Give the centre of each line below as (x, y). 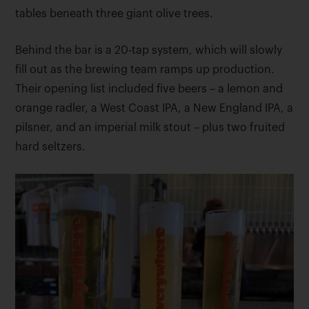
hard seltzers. (51, 147)
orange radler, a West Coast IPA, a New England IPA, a (154, 109)
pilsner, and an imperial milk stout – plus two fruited (150, 128)
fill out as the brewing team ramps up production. (145, 70)
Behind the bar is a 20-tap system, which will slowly (149, 51)
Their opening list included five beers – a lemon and (149, 89)
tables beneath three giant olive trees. (114, 14)
